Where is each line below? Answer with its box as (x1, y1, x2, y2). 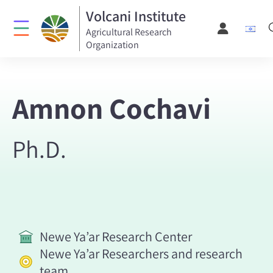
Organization (85, 38, 139, 51)
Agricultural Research (85, 26, 172, 38)
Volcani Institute (85, 6, 186, 26)
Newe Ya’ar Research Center (39, 227, 192, 245)
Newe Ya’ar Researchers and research (39, 244, 243, 262)
